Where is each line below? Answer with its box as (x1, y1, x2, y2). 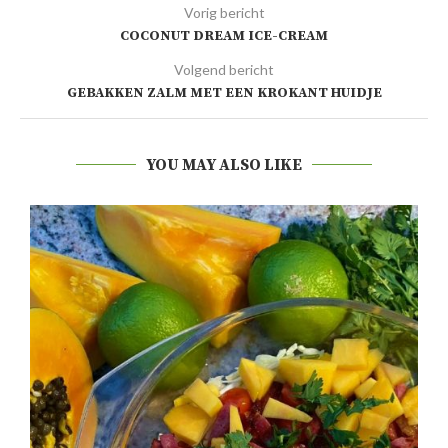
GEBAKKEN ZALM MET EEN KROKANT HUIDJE (66, 83, 382, 102)
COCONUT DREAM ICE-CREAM (120, 26, 328, 45)
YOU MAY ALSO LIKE (146, 154, 302, 175)
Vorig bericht (183, 3, 265, 21)
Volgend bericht (174, 60, 274, 78)
